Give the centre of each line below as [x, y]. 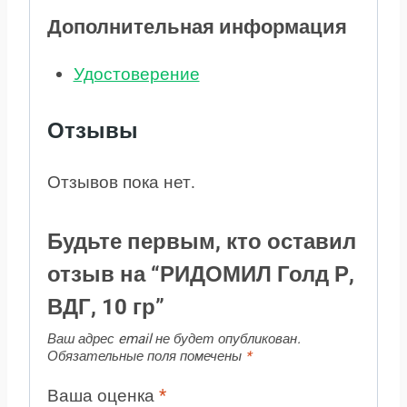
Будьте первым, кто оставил [202, 241]
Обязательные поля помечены [146, 356]
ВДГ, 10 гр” [106, 307]
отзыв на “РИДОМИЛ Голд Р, [201, 274]
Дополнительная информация [197, 27]
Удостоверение [136, 74]
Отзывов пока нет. [121, 182]
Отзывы [93, 130]
